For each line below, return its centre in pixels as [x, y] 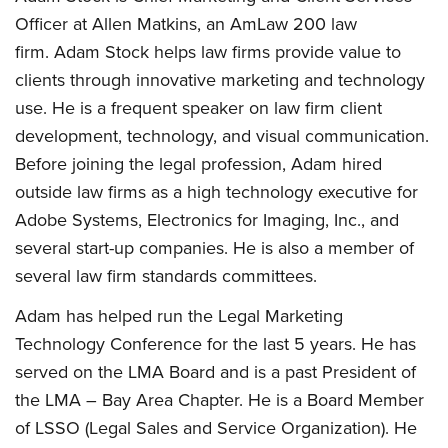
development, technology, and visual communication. [222, 136]
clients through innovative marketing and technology [220, 80]
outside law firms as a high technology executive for [216, 192]
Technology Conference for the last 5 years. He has [215, 344]
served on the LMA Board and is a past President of [215, 372]
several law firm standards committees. [166, 276]
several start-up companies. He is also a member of [214, 248]
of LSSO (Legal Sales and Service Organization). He [216, 428]
